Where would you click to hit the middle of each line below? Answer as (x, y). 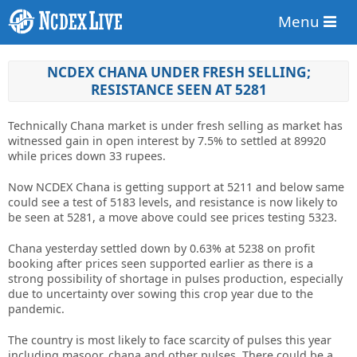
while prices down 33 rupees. (87, 156)
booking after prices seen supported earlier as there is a (161, 264)
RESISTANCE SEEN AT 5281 (178, 90)
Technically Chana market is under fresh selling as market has (175, 126)
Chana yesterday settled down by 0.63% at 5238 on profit (161, 249)
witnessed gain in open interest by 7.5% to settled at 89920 (167, 141)
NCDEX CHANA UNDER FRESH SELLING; (178, 73)
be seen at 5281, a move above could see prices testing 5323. (173, 218)
